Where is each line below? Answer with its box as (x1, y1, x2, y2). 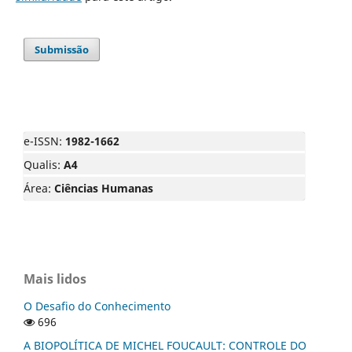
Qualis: (24, 156, 64, 172)
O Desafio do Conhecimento (24, 298, 170, 313)
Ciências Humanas (54, 180, 153, 196)
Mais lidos (24, 269, 86, 288)
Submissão (35, 42, 90, 57)
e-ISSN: (24, 133, 65, 148)
